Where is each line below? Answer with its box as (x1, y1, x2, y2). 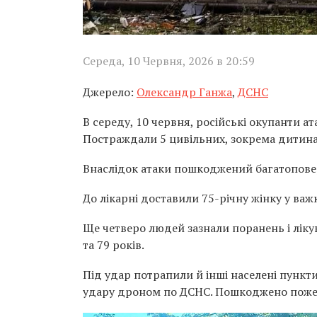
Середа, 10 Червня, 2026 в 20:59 (83, 53, 255, 69)
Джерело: (83, 84, 137, 100)
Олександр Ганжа (137, 84, 232, 100)
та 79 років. (83, 237, 144, 253)
